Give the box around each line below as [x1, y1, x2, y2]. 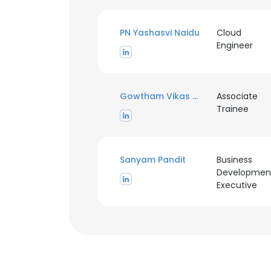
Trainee [216, 103, 249, 115]
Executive [216, 179, 257, 191]
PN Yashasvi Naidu [120, 27, 200, 39]
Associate [216, 90, 258, 102]
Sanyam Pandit [120, 154, 186, 166]
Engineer [216, 39, 253, 51]
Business [216, 154, 252, 166]
